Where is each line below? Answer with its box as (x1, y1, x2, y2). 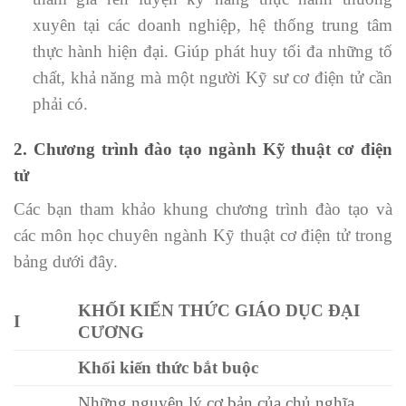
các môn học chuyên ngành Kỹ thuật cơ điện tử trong (14, 226, 392, 245)
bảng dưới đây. (14, 252, 118, 271)
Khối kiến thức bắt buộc (78, 357, 259, 377)
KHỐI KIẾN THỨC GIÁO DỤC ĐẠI (78, 300, 361, 320)
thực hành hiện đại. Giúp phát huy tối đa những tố (32, 42, 392, 62)
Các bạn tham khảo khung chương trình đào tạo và (14, 199, 392, 218)
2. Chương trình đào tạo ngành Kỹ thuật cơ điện (14, 140, 392, 159)
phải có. (32, 94, 88, 114)
